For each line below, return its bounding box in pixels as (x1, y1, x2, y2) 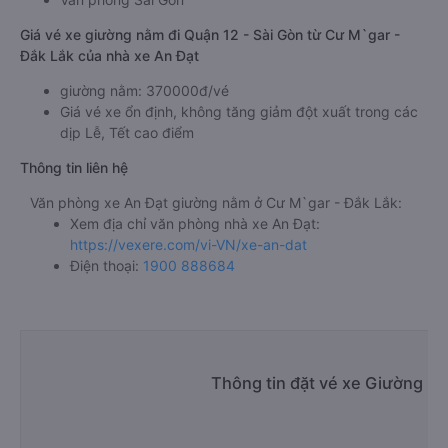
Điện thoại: (70, 257, 143, 274)
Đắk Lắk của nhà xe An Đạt (20, 47, 199, 64)
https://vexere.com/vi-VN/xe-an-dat (70, 236, 307, 253)
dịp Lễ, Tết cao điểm (60, 124, 194, 141)
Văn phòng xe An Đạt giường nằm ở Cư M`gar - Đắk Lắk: (30, 194, 402, 211)
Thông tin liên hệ (20, 159, 128, 176)
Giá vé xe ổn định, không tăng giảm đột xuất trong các (60, 103, 418, 120)
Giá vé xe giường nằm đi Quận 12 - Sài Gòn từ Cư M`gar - (20, 26, 400, 43)
